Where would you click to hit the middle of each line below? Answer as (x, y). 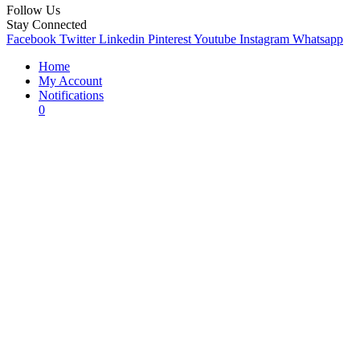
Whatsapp (318, 39)
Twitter (78, 39)
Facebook (31, 39)
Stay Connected (47, 25)
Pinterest (170, 39)
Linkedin (122, 39)
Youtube (215, 39)
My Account (70, 81)
